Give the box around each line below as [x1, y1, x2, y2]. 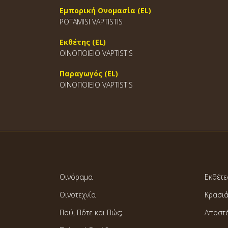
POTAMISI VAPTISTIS [60, 17, 123, 26]
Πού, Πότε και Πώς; [60, 208, 122, 217]
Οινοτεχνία [60, 190, 96, 199]
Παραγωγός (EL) [60, 69, 118, 78]
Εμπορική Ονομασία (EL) [60, 6, 151, 15]
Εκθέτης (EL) [60, 37, 106, 47]
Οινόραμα [60, 172, 93, 182]
